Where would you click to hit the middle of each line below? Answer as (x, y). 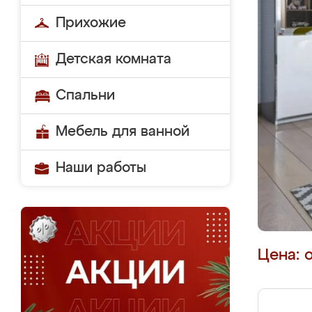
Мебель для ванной (123, 132)
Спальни (85, 95)
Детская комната (114, 59)
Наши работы (101, 168)
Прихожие (91, 23)
